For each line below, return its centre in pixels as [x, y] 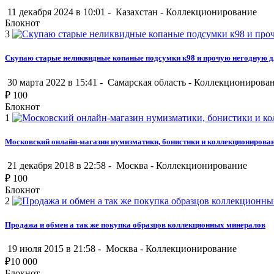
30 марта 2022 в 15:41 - [55, 82]
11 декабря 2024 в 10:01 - [59, 12]
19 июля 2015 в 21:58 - [54, 249]
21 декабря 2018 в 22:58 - [59, 165]
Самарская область [147, 82]
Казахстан [137, 12]
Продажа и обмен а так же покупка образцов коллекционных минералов [135, 225]
